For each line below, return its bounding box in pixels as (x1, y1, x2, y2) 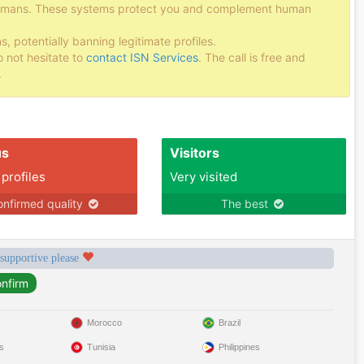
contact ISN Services (86, 50, 198, 64)
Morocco (87, 318, 123, 327)
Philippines (218, 342, 260, 352)
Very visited (169, 169, 237, 184)
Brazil (218, 318, 240, 327)
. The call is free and (198, 50, 305, 64)
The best (221, 197, 272, 210)
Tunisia (87, 342, 116, 352)
